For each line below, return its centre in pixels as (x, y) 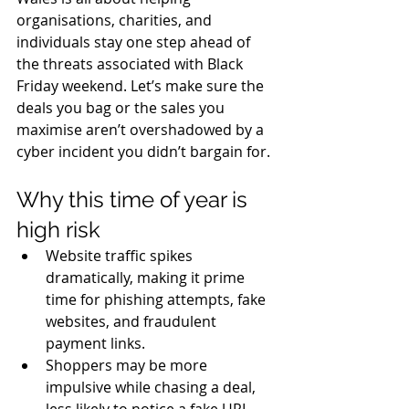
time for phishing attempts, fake (157, 299)
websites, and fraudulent (133, 321)
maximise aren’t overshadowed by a (142, 129)
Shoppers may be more (128, 365)
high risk (58, 229)
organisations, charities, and (116, 20)
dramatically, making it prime (147, 277)
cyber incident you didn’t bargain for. (145, 151)
